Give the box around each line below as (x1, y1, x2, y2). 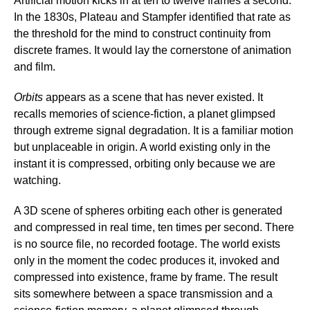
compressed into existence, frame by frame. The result (14, 271, 277, 283)
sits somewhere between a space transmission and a (14, 288, 273, 300)
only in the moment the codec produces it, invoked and (14, 255, 280, 266)
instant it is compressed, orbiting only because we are (14, 158, 275, 170)
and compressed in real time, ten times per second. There (14, 221, 294, 233)
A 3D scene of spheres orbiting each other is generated (14, 205, 282, 217)
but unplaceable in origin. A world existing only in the (14, 141, 271, 153)
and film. (14, 61, 55, 73)
